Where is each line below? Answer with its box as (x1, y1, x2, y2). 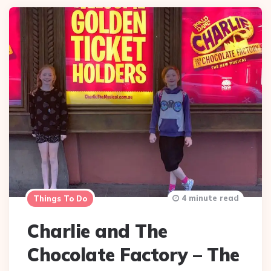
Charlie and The (27, 219, 168, 243)
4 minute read (179, 192, 239, 203)
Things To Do (33, 193, 87, 203)
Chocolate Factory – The (27, 243, 240, 266)
